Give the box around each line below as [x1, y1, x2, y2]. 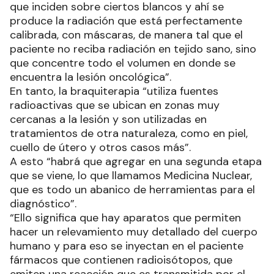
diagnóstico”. [10, 196, 80, 212]
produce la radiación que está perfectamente [10, 13, 242, 29]
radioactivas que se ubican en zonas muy [10, 98, 220, 113]
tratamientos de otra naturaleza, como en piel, [10, 126, 248, 141]
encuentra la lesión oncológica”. [10, 70, 174, 85]
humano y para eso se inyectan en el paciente [10, 239, 243, 254]
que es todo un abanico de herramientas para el [10, 182, 255, 198]
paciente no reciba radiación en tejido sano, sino [10, 42, 256, 57]
